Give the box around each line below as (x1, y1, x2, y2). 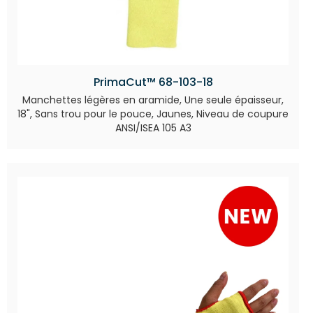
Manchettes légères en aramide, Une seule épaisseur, (22, 93, 284, 108)
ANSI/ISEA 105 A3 (115, 121, 191, 136)
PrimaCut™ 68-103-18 (93, 74, 213, 91)
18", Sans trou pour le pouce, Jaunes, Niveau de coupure (17, 107, 289, 122)
